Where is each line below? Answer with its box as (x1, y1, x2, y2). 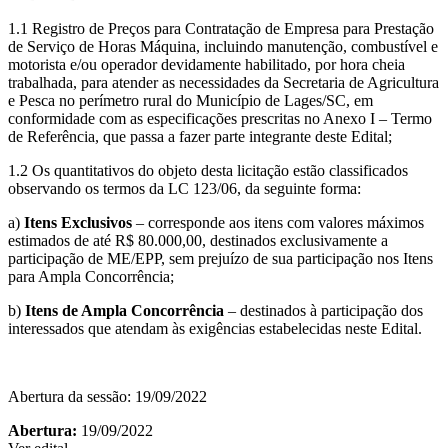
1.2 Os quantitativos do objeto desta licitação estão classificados (8, 161, 408, 179)
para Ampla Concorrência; (8, 267, 174, 285)
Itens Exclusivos (24, 213, 136, 231)
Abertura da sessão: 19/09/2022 (8, 387, 207, 405)
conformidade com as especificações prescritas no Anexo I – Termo (8, 109, 432, 127)
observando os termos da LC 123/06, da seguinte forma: (8, 179, 361, 197)
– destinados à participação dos (224, 301, 423, 319)
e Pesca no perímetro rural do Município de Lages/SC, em (8, 91, 373, 109)
